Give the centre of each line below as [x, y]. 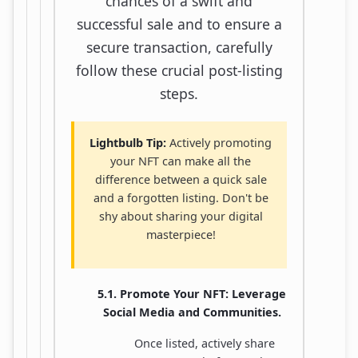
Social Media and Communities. [192, 312]
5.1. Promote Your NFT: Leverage [192, 293]
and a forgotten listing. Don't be [181, 197]
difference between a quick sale [181, 179]
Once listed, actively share [205, 343]
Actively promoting [219, 142]
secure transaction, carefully [179, 47]
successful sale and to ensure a [179, 24]
